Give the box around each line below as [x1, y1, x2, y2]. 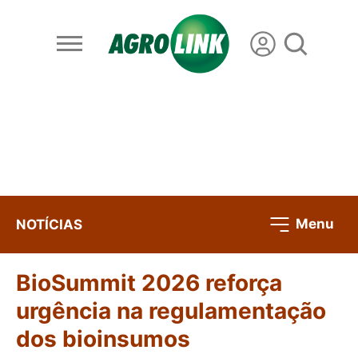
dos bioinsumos [16, 325, 190, 353]
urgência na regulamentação [16, 297, 326, 325]
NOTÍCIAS [16, 216, 82, 233]
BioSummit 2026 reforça [16, 269, 282, 297]
